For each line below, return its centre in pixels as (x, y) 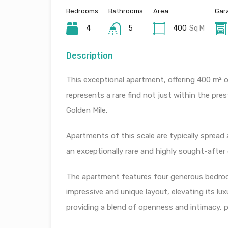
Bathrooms (126, 11)
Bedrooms (82, 11)
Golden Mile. (87, 110)
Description (90, 56)
